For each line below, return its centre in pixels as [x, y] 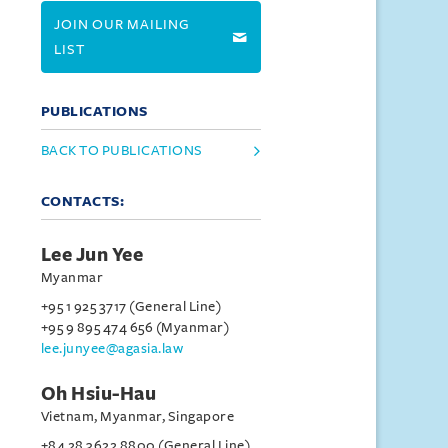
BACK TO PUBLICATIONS [121, 150]
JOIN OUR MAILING [121, 24]
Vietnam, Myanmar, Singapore [137, 416]
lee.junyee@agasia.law [112, 348]
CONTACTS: [82, 201]
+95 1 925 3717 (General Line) [131, 306]
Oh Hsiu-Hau [98, 394]
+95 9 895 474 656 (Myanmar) [135, 327]
